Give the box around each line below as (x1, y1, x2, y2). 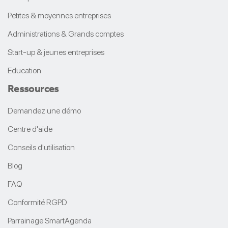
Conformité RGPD (8, 197, 67, 207)
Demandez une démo (8, 105, 81, 116)
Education (8, 65, 41, 75)
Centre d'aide (8, 124, 52, 134)
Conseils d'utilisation (8, 142, 75, 152)
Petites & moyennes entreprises (8, 10, 111, 20)
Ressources (8, 81, 59, 95)
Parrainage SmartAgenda (8, 215, 92, 225)
